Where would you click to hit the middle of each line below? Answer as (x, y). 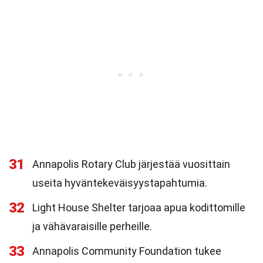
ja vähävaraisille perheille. (92, 226)
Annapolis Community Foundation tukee (127, 251)
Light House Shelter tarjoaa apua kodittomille (139, 208)
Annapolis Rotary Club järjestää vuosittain (131, 164)
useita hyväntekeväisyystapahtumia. (120, 183)
